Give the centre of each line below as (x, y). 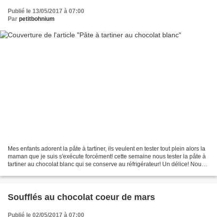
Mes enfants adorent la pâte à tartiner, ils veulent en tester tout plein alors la (107, 148)
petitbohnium (37, 19)
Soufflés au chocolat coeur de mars (81, 197)
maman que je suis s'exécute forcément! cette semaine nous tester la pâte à (107, 156)
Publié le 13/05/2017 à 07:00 (46, 11)
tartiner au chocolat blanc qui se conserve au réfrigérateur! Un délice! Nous (106, 164)
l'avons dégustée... (32, 172)
